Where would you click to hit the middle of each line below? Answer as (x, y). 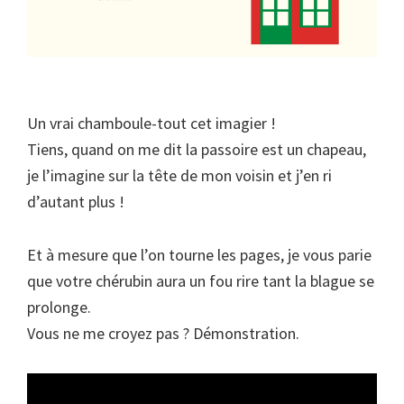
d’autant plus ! (76, 202)
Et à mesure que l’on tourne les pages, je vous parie (199, 255)
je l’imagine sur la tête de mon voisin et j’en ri (179, 176)
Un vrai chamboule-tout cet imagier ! (151, 124)
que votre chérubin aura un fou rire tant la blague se (201, 281)
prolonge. (59, 308)
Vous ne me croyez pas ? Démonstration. (163, 334)
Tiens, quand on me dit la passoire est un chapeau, (197, 150)
